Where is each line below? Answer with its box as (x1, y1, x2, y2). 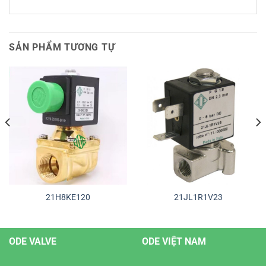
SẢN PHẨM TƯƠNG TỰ (9, 41, 115, 53)
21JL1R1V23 (173, 192, 223, 202)
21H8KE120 (46, 192, 90, 202)
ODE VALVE (9, 236, 56, 248)
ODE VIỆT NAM (142, 236, 206, 248)
